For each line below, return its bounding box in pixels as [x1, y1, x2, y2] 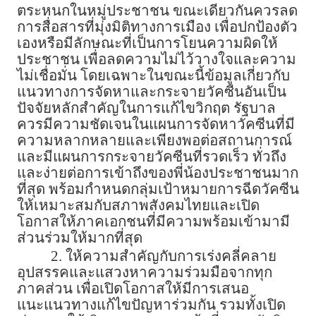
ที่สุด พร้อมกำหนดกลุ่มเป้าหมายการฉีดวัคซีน [17, 181, 299, 197]
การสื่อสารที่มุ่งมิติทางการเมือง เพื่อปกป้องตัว [17, 19, 298, 35]
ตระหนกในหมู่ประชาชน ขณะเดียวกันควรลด [17, 3, 298, 19]
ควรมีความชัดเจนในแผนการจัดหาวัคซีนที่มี [17, 116, 295, 133]
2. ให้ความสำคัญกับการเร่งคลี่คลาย [51, 248, 276, 265]
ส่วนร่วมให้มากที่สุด [17, 230, 142, 246]
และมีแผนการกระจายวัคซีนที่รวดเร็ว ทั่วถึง [17, 149, 286, 165]
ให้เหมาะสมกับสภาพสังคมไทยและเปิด [17, 197, 260, 214]
